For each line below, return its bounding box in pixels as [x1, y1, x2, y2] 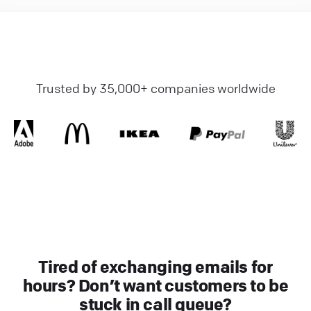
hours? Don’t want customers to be [22, 274, 289, 296]
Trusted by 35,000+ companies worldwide [35, 80, 276, 96]
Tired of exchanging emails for [38, 255, 273, 277]
